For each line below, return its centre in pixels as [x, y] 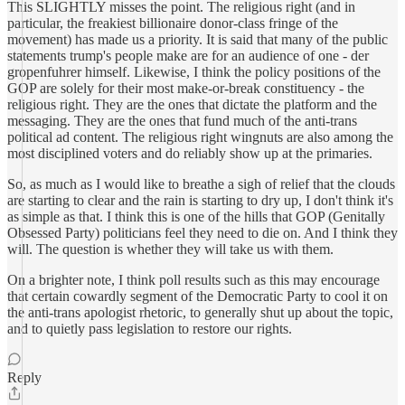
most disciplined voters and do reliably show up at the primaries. [190, 153]
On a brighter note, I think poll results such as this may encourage [193, 280]
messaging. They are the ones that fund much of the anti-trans [182, 121]
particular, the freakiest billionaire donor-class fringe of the [173, 23]
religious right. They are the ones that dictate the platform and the [192, 104]
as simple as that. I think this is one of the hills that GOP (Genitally [196, 217]
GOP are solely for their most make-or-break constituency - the [186, 88]
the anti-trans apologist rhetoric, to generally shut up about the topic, [200, 312]
